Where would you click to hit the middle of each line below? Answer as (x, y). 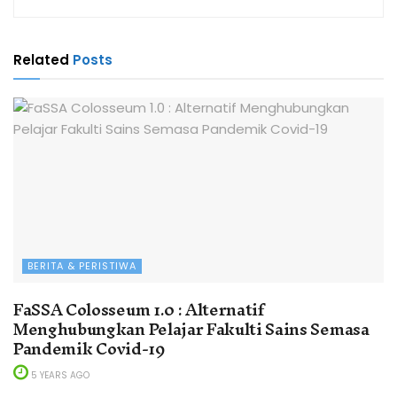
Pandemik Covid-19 (90, 348)
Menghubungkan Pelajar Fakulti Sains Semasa (191, 329)
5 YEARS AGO (59, 375)
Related (41, 59)
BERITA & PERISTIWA (82, 265)
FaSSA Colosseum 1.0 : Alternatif (139, 309)
